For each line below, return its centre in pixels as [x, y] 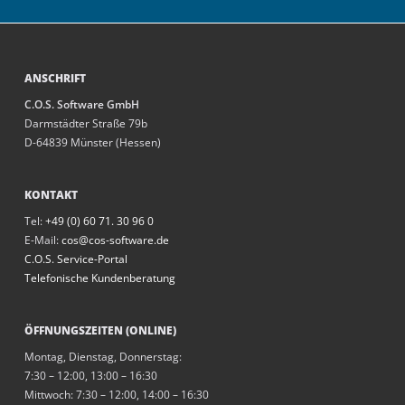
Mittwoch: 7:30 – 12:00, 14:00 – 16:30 [116, 395]
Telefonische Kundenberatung [99, 278]
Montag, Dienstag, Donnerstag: [103, 357]
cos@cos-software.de [115, 240]
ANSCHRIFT [55, 79]
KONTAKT [51, 195]
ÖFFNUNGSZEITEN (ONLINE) [100, 331]
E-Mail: [42, 240]
